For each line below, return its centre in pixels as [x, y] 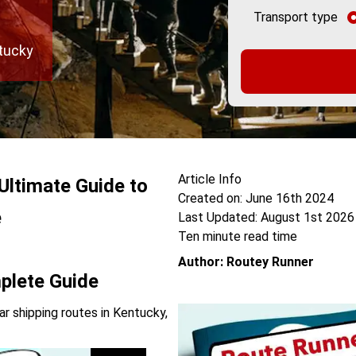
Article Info [210, 179]
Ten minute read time [238, 236]
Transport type [296, 17]
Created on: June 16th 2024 [256, 198]
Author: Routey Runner [246, 262]
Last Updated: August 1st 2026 [266, 217]
